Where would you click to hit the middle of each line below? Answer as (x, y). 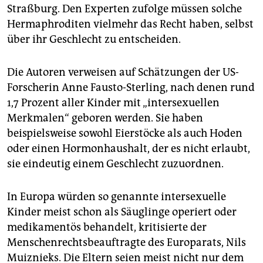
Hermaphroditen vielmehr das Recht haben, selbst (130, 24)
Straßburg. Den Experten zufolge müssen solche (124, 9)
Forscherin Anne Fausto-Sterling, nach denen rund (131, 88)
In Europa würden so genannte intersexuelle (117, 197)
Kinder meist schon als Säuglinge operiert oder (122, 212)
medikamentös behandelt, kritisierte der (107, 227)
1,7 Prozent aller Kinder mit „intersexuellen (113, 103)
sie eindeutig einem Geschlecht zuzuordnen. (115, 164)
